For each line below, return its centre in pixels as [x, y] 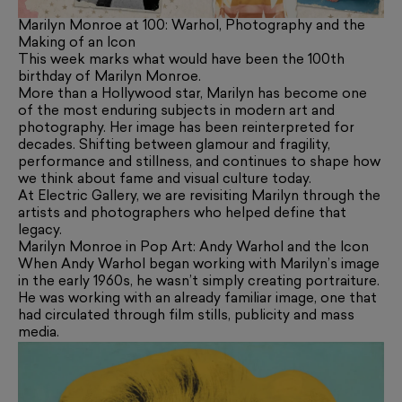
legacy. [40, 232]
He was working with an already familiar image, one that [197, 300]
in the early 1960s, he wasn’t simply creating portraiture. [199, 283]
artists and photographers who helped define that [182, 214]
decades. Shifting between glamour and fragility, [174, 146]
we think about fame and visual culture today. [165, 180]
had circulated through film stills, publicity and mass [186, 317]
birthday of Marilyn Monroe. [109, 78]
